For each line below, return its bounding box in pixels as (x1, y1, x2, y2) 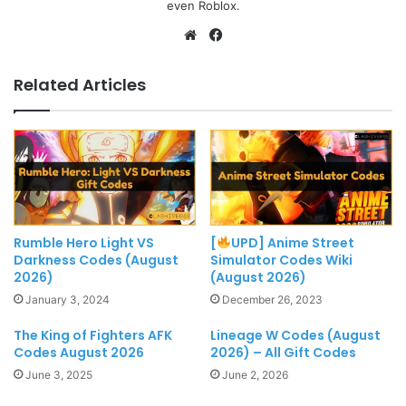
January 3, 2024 (25, 293, 110, 306)
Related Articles (14, 72, 146, 96)
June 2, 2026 (222, 368, 288, 382)
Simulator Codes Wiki (210, 251, 353, 269)
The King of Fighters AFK (14, 326, 172, 344)
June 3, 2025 (25, 368, 92, 382)
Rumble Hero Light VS (14, 234, 154, 252)
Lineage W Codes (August (210, 326, 381, 344)
